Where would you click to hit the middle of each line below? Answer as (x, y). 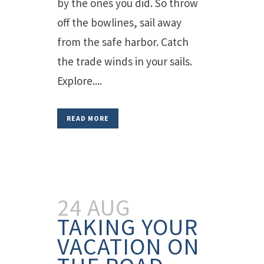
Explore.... (80, 81)
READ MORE (88, 118)
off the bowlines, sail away (119, 22)
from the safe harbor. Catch (123, 42)
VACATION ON (128, 246)
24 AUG (94, 207)
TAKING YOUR (128, 227)
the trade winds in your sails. (125, 61)
